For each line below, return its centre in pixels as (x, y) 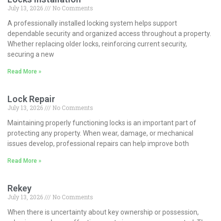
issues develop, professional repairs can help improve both (98, 143)
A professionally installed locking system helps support (92, 23)
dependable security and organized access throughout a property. (109, 33)
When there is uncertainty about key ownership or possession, (103, 212)
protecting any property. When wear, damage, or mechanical (100, 133)
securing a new (31, 54)
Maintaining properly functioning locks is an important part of (102, 123)
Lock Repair (31, 99)
